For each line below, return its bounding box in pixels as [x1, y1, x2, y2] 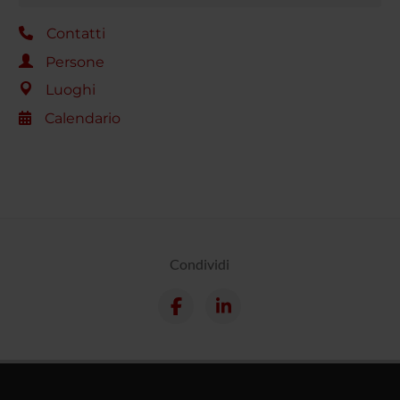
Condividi [170, 254, 230, 272]
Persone [45, 53, 104, 71]
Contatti [46, 25, 105, 43]
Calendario [44, 109, 121, 127]
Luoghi [45, 81, 96, 99]
